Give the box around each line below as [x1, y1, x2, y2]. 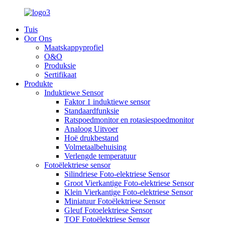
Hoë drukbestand [64, 134, 119, 142]
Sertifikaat [44, 70, 76, 79]
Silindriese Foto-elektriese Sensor [64, 170, 170, 178]
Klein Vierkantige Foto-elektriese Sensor [64, 188, 193, 196]
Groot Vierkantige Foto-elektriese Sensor [64, 179, 194, 187]
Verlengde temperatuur [64, 152, 136, 160]
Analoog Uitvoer [64, 125, 118, 133]
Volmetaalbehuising [64, 143, 127, 151]
